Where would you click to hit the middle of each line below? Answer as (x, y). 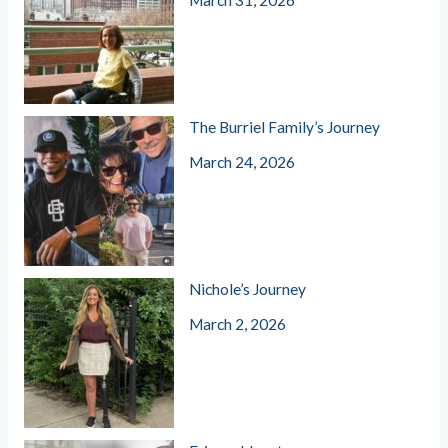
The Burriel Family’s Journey (285, 127)
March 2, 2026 (238, 324)
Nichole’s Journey (248, 289)
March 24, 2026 (242, 162)
